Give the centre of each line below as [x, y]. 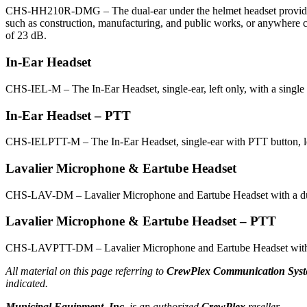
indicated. [27, 284]
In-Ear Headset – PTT [68, 115]
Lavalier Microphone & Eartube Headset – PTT [141, 221]
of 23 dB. [26, 36]
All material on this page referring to [86, 271]
